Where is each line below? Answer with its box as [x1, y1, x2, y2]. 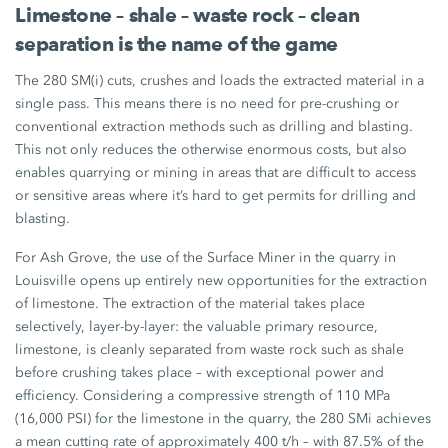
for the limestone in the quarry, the [91, 409, 321, 427]
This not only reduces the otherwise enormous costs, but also [15, 140, 408, 158]
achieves [372, 409, 432, 427]
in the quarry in [295, 248, 397, 266]
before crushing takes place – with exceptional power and [15, 363, 385, 381]
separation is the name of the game [15, 31, 338, 56]
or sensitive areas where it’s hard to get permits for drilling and [15, 186, 417, 204]
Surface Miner [207, 248, 296, 266]
